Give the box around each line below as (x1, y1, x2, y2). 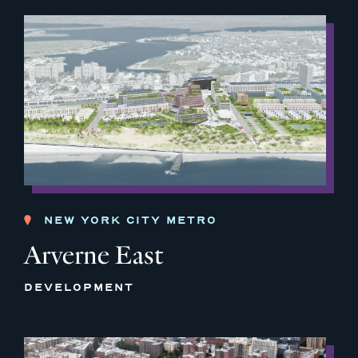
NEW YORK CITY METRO (44, 213, 217, 226)
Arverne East (24, 239, 163, 271)
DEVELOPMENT (24, 280, 134, 293)
